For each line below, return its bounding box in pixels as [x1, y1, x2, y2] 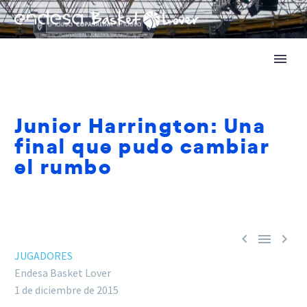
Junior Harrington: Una [14, 110, 266, 138]
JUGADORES [14, 249, 73, 262]
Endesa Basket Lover [14, 266, 111, 280]
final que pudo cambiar [14, 130, 270, 159]
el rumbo [14, 151, 112, 180]
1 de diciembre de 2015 [14, 283, 119, 297]
